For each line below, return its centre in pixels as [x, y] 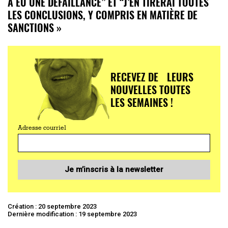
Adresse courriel [42, 128]
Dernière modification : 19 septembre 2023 [72, 214]
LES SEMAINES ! [141, 102]
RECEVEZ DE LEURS [152, 77]
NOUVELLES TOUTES [150, 89]
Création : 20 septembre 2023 [52, 206]
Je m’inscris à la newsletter [114, 169]
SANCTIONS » [35, 27]
